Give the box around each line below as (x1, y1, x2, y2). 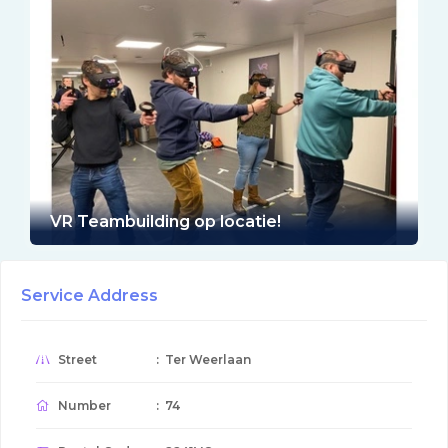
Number (55, 397, 111, 413)
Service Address (21, 285, 158, 305)
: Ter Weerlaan (156, 351, 251, 367)
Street (55, 351, 97, 367)
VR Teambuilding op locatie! (50, 211, 281, 231)
